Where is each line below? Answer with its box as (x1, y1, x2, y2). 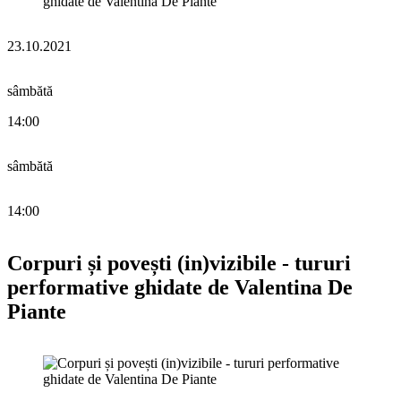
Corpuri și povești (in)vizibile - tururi (7, 251, 351, 275)
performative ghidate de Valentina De (7, 275, 353, 299)
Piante (7, 299, 66, 323)
